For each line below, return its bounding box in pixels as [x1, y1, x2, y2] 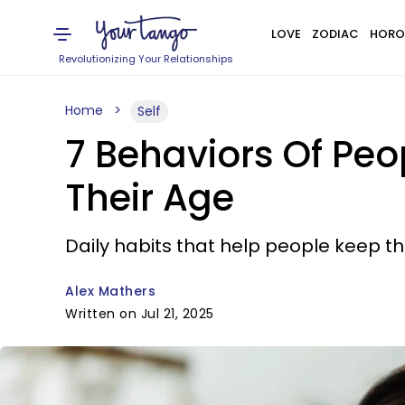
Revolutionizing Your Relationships [59, 52, 234, 66]
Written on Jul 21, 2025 [65, 305, 214, 323]
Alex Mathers [65, 282, 155, 300]
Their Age [65, 173, 234, 223]
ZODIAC [311, 25, 359, 42]
